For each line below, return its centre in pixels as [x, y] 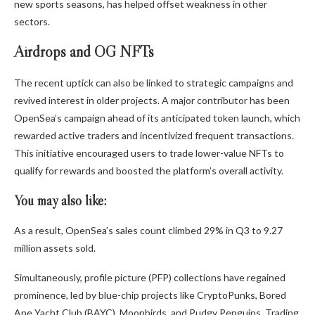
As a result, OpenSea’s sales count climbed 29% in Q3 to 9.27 [148, 231]
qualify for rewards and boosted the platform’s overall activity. [149, 171]
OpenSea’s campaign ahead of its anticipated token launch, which [157, 118]
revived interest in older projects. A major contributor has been [152, 101]
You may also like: [60, 201]
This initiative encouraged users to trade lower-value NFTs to [149, 153]
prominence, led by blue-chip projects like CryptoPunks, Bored [150, 295]
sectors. [32, 22]
